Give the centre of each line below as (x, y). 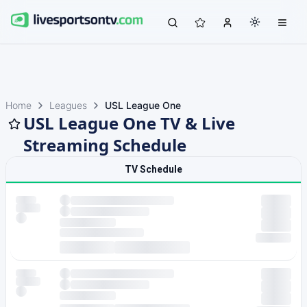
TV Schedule (153, 169)
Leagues (68, 105)
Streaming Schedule (105, 145)
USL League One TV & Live (129, 123)
